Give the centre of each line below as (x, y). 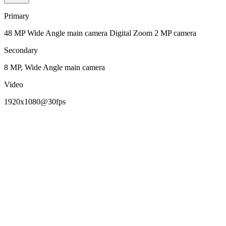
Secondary (21, 50)
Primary (17, 16)
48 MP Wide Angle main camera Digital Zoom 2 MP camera (100, 33)
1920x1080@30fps (35, 101)
